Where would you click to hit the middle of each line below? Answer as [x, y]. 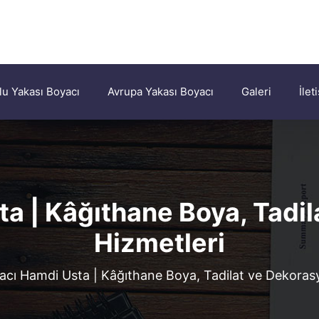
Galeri [256, 91]
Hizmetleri [159, 243]
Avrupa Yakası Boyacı [161, 91]
